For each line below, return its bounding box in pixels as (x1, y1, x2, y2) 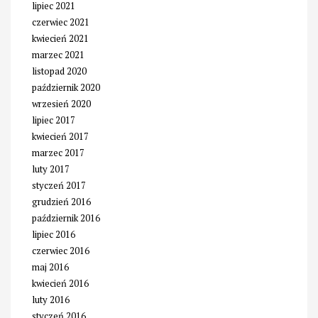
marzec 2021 (32, 48, 84, 61)
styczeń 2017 (32, 178, 86, 192)
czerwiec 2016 (32, 243, 89, 257)
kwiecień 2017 (32, 129, 89, 143)
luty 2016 (32, 292, 70, 306)
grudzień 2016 (32, 194, 91, 208)
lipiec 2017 (32, 113, 75, 126)
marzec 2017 (32, 146, 84, 159)
